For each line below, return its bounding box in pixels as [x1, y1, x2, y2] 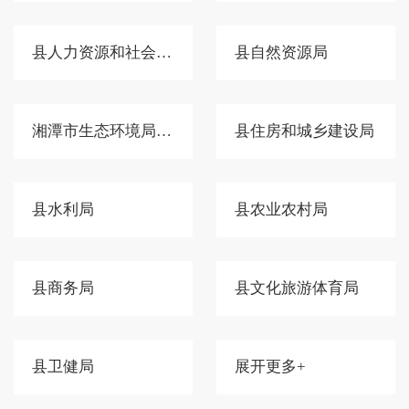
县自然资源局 [235, 44, 328, 62]
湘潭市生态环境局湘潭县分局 [156, 122, 172, 141]
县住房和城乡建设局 [235, 122, 374, 141]
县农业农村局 [235, 201, 328, 219]
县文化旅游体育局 [235, 279, 359, 298]
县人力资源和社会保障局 [156, 44, 172, 62]
